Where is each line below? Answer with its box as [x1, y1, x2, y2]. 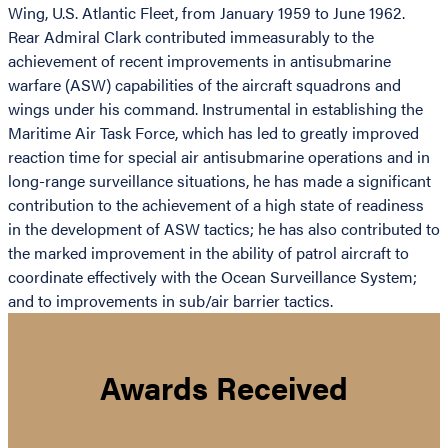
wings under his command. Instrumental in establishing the [8, 97, 423, 121]
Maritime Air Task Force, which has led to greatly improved [8, 121, 419, 145]
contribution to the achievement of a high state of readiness [8, 193, 424, 217]
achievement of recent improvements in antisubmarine [8, 49, 391, 73]
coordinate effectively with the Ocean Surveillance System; [8, 265, 417, 289]
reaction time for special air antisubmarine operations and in [8, 145, 430, 169]
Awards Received [100, 364, 348, 409]
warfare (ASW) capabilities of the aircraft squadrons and [8, 73, 401, 97]
